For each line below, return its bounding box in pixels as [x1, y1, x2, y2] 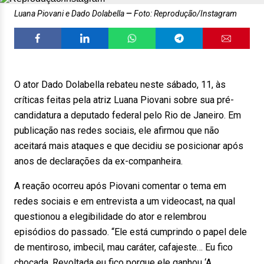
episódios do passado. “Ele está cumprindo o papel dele [14, 226, 247, 237]
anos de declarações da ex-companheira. [14, 156, 183, 167]
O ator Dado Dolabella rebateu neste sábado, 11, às [14, 79, 226, 90]
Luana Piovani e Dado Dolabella [14, 9, 126, 18]
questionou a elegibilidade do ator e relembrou [14, 211, 206, 222]
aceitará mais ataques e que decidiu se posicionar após [14, 140, 243, 151]
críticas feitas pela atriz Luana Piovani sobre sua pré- [14, 94, 234, 105]
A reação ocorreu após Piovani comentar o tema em [14, 180, 226, 192]
